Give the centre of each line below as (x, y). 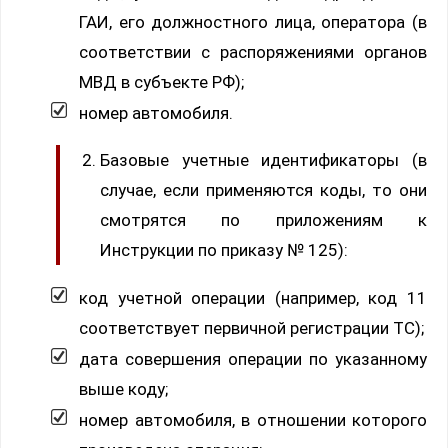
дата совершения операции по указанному (253, 358)
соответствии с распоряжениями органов (253, 51)
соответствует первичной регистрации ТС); (251, 327)
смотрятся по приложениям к (263, 219)
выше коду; (123, 388)
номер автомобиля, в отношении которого (253, 419)
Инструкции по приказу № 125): (224, 249)
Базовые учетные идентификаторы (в (263, 159)
